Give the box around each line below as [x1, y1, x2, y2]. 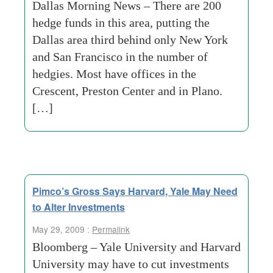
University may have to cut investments [32, 257, 229, 271]
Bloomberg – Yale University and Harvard [32, 240, 241, 253]
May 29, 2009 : [32, 223, 92, 235]
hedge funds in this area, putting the [32, 16, 210, 29]
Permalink [92, 223, 130, 235]
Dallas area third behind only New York [32, 33, 228, 46]
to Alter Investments [32, 200, 125, 214]
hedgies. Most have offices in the [32, 67, 196, 80]
